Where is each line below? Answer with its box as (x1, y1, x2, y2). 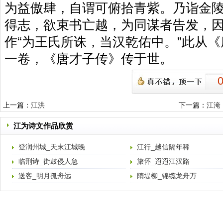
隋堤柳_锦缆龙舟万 (137, 172, 197, 180)
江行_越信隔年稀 (137, 143, 190, 151)
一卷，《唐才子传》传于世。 (4, 51, 173, 66)
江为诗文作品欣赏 (13, 122, 73, 130)
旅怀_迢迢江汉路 (137, 157, 190, 165)
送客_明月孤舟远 (18, 172, 71, 180)
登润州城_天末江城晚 (18, 143, 85, 151)
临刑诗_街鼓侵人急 (18, 157, 78, 165)
